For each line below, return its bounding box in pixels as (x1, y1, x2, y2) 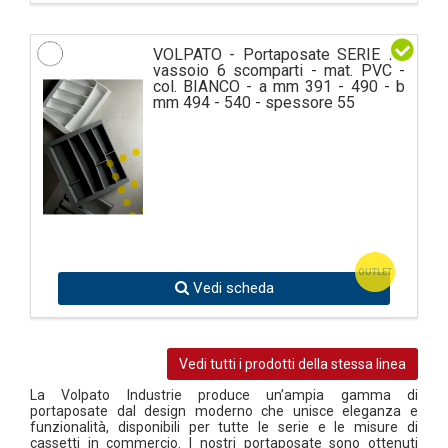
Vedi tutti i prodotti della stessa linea (179, 356, 406, 373)
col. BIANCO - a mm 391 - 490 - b (153, 77, 405, 97)
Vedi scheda (188, 279, 274, 298)
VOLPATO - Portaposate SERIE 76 (153, 45, 405, 65)
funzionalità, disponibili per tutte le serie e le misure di (30, 419, 418, 436)
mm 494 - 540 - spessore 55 (153, 93, 355, 113)
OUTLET (358, 267, 392, 278)
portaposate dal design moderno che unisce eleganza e (30, 403, 418, 420)
